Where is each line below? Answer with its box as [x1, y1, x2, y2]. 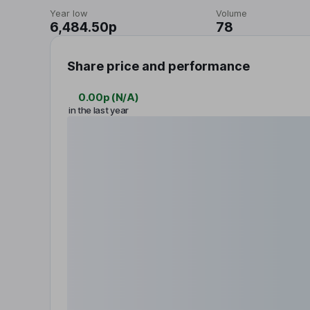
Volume [216, 8, 247, 19]
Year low [50, 8, 88, 19]
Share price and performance [67, 59, 250, 73]
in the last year [69, 104, 129, 116]
